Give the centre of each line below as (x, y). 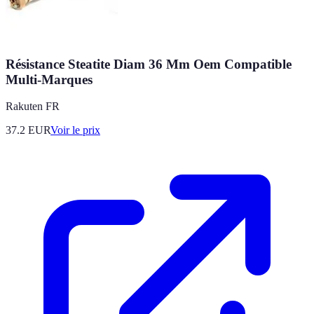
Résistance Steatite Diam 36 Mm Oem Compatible (149, 64)
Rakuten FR (33, 107)
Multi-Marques (49, 79)
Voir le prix (75, 130)
